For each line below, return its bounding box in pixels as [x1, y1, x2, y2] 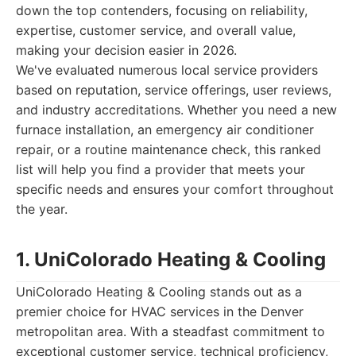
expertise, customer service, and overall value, [16, 22, 296, 38]
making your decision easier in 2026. [16, 42, 237, 58]
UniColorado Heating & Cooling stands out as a [16, 284, 302, 300]
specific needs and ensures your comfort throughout [16, 181, 334, 197]
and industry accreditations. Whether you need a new [16, 102, 337, 118]
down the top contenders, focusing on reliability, [16, 2, 308, 18]
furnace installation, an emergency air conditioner [16, 122, 314, 137]
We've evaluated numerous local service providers [16, 62, 318, 78]
